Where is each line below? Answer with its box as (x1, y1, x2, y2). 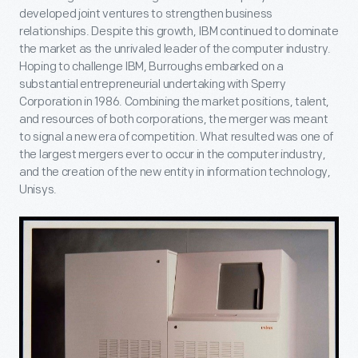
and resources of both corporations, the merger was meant (19, 111, 328, 127)
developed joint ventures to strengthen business (19, 6, 272, 22)
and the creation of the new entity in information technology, (19, 164, 331, 180)
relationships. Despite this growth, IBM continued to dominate (19, 23, 339, 39)
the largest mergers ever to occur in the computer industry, (19, 146, 326, 162)
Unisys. (19, 181, 57, 197)
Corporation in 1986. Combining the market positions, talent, (19, 93, 330, 109)
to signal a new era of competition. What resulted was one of (19, 129, 334, 145)
